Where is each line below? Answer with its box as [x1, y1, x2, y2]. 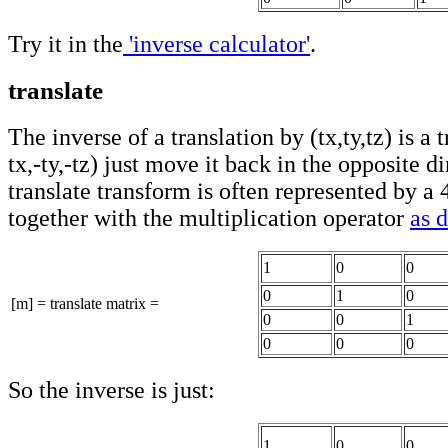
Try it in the [8, 30, 123, 57]
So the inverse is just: [8, 376, 215, 403]
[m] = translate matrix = [11, 294, 159, 312]
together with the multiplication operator [8, 204, 410, 231]
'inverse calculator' [123, 30, 310, 57]
